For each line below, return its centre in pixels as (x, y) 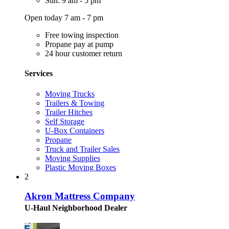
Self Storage (65, 121)
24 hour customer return (84, 54)
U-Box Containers (75, 130)
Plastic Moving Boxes (81, 167)
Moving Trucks (70, 94)
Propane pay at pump (79, 44)
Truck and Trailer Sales (82, 149)
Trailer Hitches (69, 112)
